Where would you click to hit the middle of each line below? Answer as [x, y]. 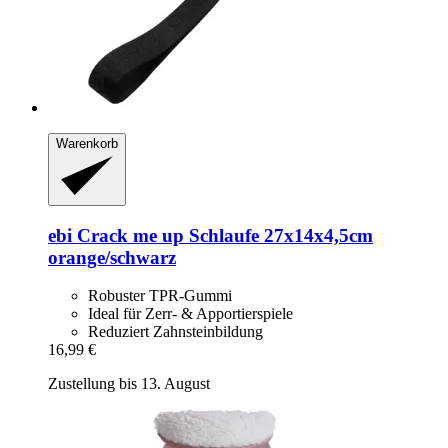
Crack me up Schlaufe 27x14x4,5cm [222, 235]
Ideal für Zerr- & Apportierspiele [190, 314]
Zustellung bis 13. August [129, 384]
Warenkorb [87, 144]
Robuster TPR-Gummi [160, 296]
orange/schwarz [112, 257]
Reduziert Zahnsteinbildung [175, 332]
